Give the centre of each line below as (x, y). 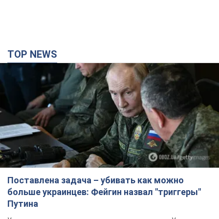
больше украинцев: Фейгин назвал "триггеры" (104, 192)
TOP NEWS (36, 55)
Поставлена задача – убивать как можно (96, 180)
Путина (23, 203)
